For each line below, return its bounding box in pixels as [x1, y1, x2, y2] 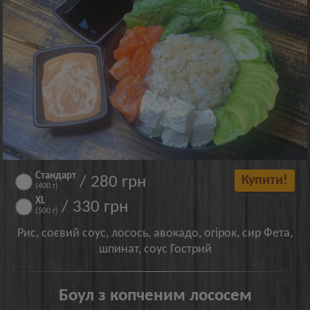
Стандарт [35, 170, 77, 181]
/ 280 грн [80, 173, 147, 191]
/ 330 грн [62, 198, 129, 216]
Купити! [241, 173, 288, 188]
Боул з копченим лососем [58, 286, 252, 304]
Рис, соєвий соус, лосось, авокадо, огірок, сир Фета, [17, 226, 293, 240]
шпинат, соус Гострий [98, 242, 212, 256]
